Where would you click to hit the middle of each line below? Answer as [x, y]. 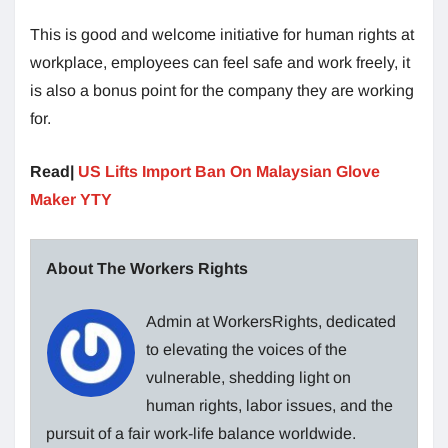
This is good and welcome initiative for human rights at [222, 34]
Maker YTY [71, 199]
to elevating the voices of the [246, 349]
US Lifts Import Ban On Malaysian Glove [229, 171]
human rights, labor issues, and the [269, 405]
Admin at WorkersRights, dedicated [271, 321]
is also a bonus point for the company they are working [222, 90]
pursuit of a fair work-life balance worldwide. [201, 433]
